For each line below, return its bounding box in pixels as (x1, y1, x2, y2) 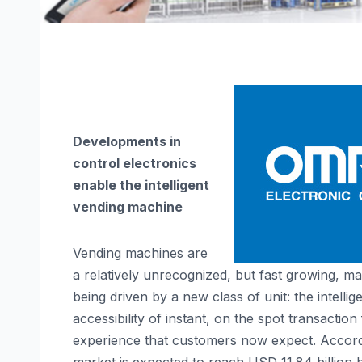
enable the (73, 176, 145, 193)
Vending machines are (73, 244, 208, 261)
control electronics (73, 154, 196, 171)
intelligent (145, 176, 209, 193)
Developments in (73, 133, 181, 149)
